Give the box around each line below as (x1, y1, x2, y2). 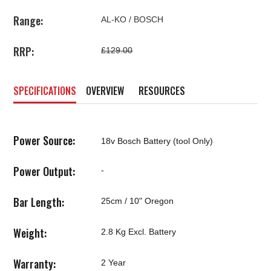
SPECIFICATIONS (13, 83, 77, 98)
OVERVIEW (86, 83, 125, 98)
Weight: (13, 225, 47, 241)
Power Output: (13, 163, 76, 179)
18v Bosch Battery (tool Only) (101, 135, 214, 146)
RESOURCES (139, 83, 186, 98)
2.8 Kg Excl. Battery (101, 227, 177, 237)
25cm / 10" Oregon (101, 196, 174, 206)
